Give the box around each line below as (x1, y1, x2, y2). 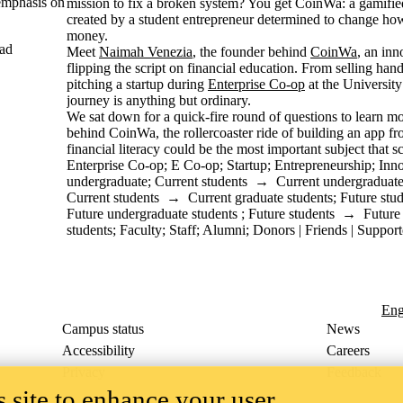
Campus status (62, 320, 145, 336)
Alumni (202, 221, 246, 237)
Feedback (326, 363, 381, 380)
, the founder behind (193, 43, 307, 59)
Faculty (120, 221, 162, 237)
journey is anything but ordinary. (67, 92, 251, 108)
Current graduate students (188, 189, 333, 205)
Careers (326, 342, 370, 358)
